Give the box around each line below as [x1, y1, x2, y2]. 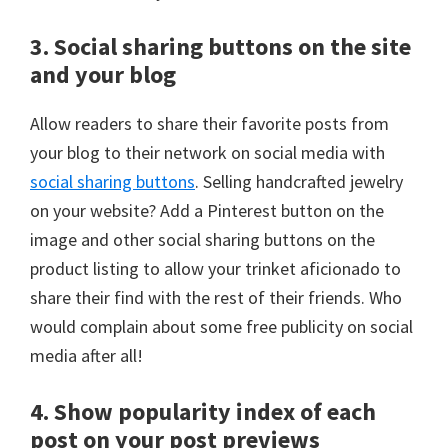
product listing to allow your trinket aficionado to [30, 256, 401, 280]
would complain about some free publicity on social [30, 314, 413, 338]
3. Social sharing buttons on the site [30, 30, 411, 62]
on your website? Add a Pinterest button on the [30, 198, 384, 222]
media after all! [30, 343, 143, 367]
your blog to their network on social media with [30, 140, 385, 164]
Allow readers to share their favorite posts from [30, 111, 389, 135]
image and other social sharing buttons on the [30, 227, 375, 251]
